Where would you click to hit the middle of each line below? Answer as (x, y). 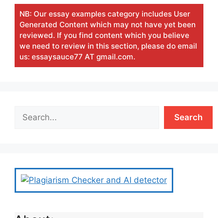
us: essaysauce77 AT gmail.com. (77, 57)
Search (188, 118)
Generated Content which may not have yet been (108, 25)
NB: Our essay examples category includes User (105, 14)
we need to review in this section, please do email (108, 46)
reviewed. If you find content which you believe (104, 36)
